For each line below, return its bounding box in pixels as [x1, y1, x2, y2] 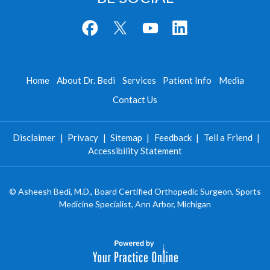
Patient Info [163, 75, 212, 86]
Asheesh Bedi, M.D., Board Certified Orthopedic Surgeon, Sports [18, 186, 261, 196]
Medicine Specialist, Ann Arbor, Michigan [59, 199, 211, 209]
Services [122, 75, 156, 86]
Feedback [154, 132, 192, 143]
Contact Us [113, 94, 157, 105]
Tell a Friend [203, 132, 253, 143]
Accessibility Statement [88, 145, 182, 156]
